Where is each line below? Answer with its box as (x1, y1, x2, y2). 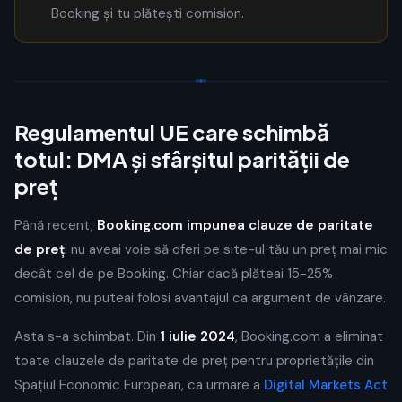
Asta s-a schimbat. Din (14, 328, 160, 345)
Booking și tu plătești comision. (51, 4, 244, 22)
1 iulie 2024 (160, 328, 235, 345)
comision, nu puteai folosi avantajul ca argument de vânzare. (14, 289, 386, 307)
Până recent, (14, 216, 97, 234)
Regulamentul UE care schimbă (14, 118, 329, 145)
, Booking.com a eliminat (235, 328, 383, 345)
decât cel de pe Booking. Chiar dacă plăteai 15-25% (14, 265, 333, 283)
